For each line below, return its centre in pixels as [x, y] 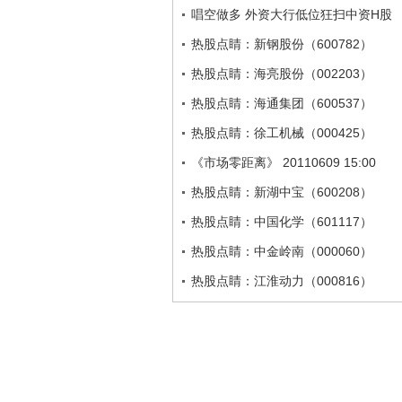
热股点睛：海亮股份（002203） [282, 74]
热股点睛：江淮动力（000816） [282, 281]
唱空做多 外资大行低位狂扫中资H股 [292, 14]
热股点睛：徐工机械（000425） [282, 133]
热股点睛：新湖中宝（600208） [282, 192]
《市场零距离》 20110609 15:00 [284, 162]
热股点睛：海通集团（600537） [282, 103]
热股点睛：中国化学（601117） [282, 222]
